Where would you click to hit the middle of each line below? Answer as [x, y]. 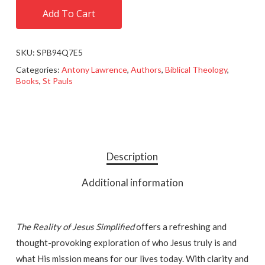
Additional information [132, 182]
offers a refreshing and [180, 226]
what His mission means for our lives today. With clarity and [132, 258]
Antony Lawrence [94, 69]
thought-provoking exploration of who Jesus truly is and [126, 242]
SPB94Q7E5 [59, 52]
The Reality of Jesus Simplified [75, 226]
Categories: [38, 69]
